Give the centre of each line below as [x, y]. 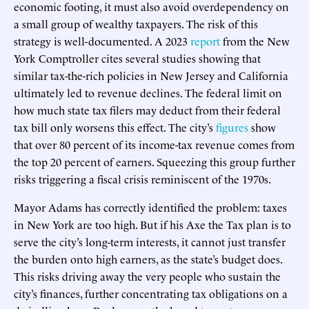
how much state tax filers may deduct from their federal [147, 109]
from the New [255, 40]
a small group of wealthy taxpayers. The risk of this [136, 23]
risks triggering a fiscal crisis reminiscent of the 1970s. [142, 178]
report [205, 40]
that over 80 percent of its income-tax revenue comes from [154, 144]
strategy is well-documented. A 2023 [102, 40]
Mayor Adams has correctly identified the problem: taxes [150, 207]
